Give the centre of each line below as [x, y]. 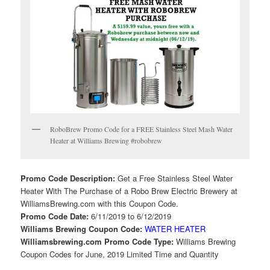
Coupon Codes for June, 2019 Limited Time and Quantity [120, 254]
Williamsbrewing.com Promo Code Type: [99, 242]
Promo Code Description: [69, 178]
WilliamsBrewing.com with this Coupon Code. [100, 204]
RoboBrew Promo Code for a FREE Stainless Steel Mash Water [142, 129]
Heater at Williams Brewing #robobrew [106, 141]
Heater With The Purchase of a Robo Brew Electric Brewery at [129, 191]
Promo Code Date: [56, 216]
